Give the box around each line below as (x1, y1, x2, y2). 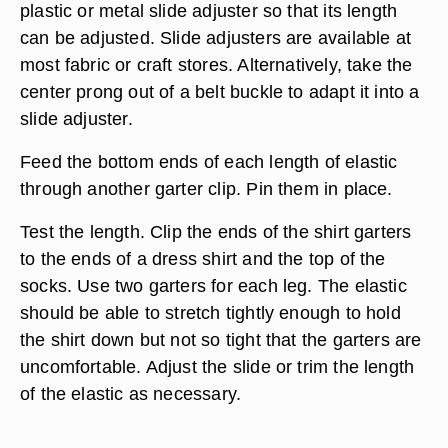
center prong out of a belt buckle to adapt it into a (20, 81, 420, 102)
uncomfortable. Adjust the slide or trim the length (20, 356, 415, 377)
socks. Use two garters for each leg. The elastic (20, 275, 407, 296)
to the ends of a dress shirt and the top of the (20, 248, 386, 269)
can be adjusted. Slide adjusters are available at (20, 27, 412, 48)
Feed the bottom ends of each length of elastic (20, 151, 398, 172)
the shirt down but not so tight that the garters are (20, 329, 422, 350)
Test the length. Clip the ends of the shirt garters (20, 221, 412, 242)
